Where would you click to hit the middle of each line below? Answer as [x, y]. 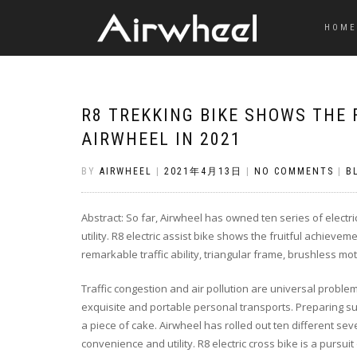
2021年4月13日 [203, 171]
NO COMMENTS [294, 171]
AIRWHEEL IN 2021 [161, 139]
